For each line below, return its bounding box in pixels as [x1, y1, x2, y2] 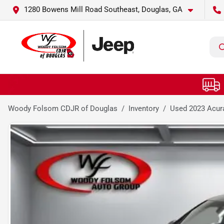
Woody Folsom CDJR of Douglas [8, 103, 117, 113]
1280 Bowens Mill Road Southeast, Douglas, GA [24, 5, 182, 14]
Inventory [128, 103, 159, 113]
